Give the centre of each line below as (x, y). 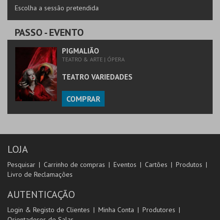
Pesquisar (21, 165)
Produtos (189, 165)
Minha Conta (116, 210)
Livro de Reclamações (40, 174)
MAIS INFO (41, 6)
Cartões (156, 165)
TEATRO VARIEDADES (97, 77)
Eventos (125, 165)
